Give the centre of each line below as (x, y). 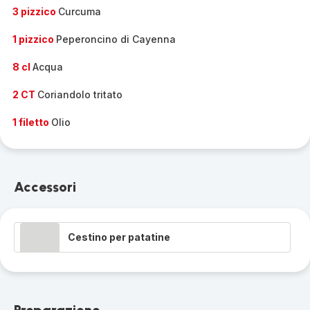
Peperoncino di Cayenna (116, 39)
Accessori (45, 187)
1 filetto (32, 122)
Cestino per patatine (119, 237)
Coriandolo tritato (80, 94)
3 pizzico (35, 11)
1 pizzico (34, 39)
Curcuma (80, 11)
